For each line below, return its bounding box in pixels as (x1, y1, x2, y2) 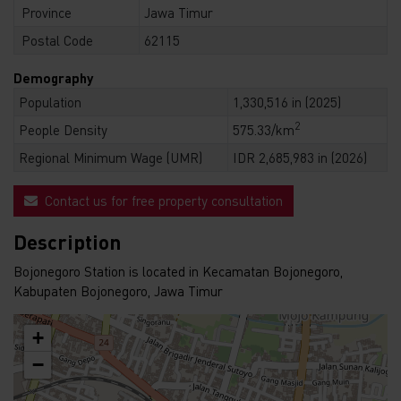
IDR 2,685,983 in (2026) (232, 149, 367, 166)
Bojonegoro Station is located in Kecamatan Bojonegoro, (13, 262, 343, 279)
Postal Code (21, 31, 93, 48)
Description (13, 229, 121, 255)
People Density (18, 121, 107, 138)
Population (18, 93, 81, 110)
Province (21, 4, 72, 21)
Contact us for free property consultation (44, 192, 283, 209)
